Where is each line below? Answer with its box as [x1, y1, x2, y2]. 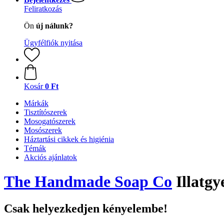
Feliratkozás [24, 4, 62, 13]
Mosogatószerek [24, 117, 75, 125]
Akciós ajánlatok [24, 153, 77, 161]
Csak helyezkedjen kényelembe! [4, 201, 167, 215]
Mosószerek [24, 126, 62, 134]
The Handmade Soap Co [4, 172, 172, 191]
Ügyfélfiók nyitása [24, 38, 82, 47]
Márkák [24, 99, 48, 107]
